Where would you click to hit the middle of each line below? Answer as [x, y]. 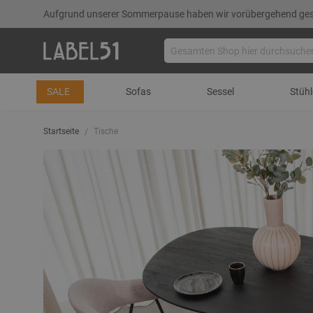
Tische [106, 131]
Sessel [220, 92]
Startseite [61, 131]
